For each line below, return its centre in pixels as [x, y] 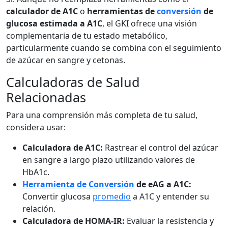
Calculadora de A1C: [63, 148]
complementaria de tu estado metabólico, [87, 36]
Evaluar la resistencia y [169, 221]
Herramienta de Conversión [78, 184]
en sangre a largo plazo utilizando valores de [109, 160]
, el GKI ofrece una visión [150, 23]
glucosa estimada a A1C [54, 23]
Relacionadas [46, 97]
